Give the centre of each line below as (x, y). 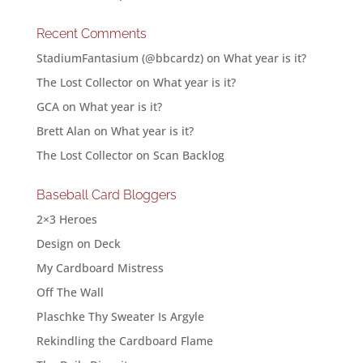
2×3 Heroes (66, 219)
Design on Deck (78, 243)
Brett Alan (63, 131)
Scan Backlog (188, 155)
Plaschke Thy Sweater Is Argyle (120, 316)
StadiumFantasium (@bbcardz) (120, 58)
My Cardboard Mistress (100, 268)
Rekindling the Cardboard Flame (124, 341)
